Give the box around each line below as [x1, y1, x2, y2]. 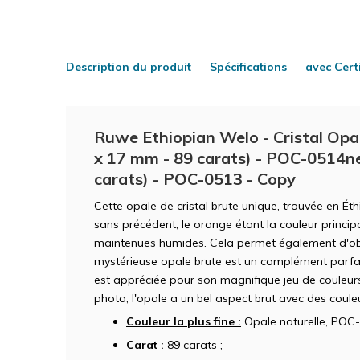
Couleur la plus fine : [126, 313, 241, 329]
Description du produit [66, 59, 191, 74]
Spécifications [210, 59, 287, 74]
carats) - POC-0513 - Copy [94, 168, 296, 189]
